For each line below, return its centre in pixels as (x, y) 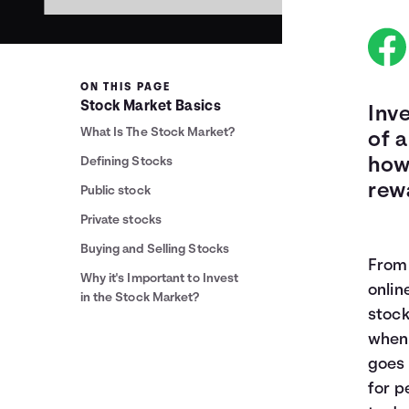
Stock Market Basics (151, 107)
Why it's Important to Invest (159, 279)
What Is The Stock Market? (157, 133)
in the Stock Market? (140, 298)
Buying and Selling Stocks (155, 250)
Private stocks (121, 220)
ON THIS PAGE (125, 88)
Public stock (115, 191)
